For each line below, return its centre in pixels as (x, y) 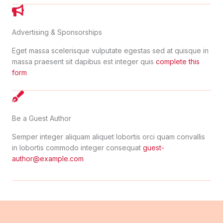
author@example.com (48, 159)
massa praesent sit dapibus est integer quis (83, 61)
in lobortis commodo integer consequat (77, 148)
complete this (177, 61)
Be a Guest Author (42, 118)
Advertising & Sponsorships (57, 32)
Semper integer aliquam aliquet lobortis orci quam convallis (109, 137)
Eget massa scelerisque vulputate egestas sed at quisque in (110, 51)
